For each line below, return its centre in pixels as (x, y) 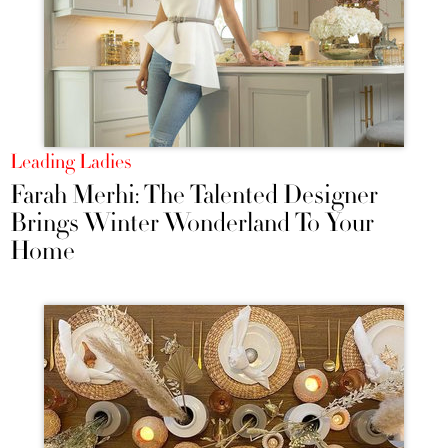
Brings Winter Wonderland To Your (192, 223)
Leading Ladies (70, 162)
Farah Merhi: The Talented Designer (194, 195)
